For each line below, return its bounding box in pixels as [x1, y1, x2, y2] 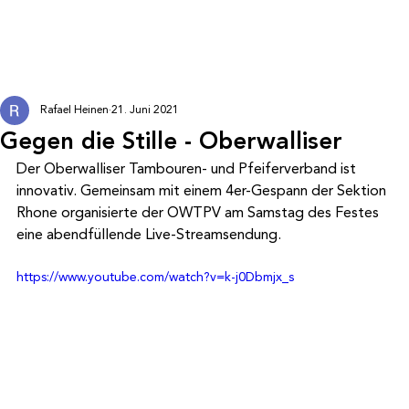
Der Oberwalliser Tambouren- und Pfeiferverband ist [16, 158, 360, 180]
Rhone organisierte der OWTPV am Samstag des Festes [16, 202, 383, 224]
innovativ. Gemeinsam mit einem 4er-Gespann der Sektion [16, 180, 390, 202]
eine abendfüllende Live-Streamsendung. [16, 224, 281, 246]
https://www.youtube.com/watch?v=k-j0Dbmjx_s [16, 267, 294, 287]
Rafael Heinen [40, 101, 109, 119]
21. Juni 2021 [111, 101, 179, 119]
